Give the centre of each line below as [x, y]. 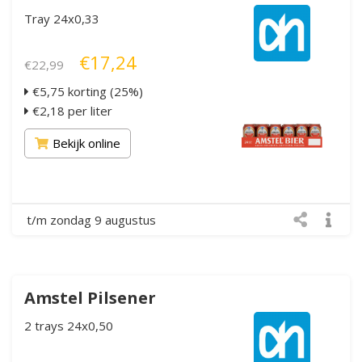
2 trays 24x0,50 [69, 325]
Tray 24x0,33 [62, 18]
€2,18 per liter [71, 110]
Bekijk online [86, 143]
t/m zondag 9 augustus [91, 219]
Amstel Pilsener [90, 297]
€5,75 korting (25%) [86, 91]
